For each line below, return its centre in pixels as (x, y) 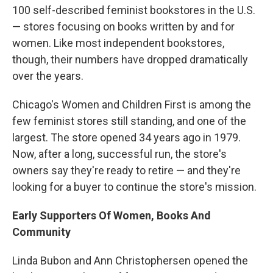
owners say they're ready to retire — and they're (126, 170)
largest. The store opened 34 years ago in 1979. (126, 137)
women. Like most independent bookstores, (118, 43)
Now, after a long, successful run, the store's (119, 154)
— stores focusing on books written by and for (123, 27)
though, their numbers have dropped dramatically (130, 59)
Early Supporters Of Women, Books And (112, 215)
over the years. (48, 76)
